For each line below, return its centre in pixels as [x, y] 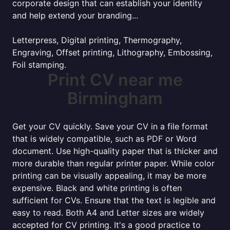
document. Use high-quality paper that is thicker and [115, 151]
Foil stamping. [39, 65]
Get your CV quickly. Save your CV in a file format [110, 126]
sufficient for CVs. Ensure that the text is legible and [114, 200]
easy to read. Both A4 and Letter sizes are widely [108, 213]
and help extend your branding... [75, 15]
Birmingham [115, 98]
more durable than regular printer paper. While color [113, 163]
